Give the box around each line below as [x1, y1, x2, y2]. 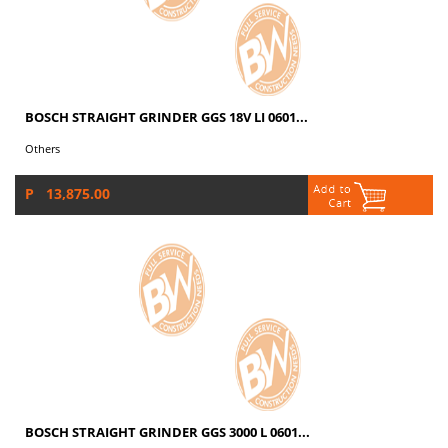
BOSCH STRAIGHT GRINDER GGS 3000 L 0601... [25, 423, 310, 442]
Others [25, 141, 66, 157]
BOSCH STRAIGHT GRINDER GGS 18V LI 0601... [25, 108, 308, 127]
